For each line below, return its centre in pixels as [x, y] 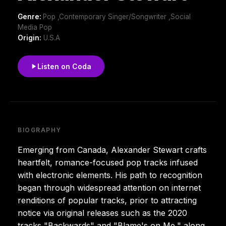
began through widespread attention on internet [109, 187]
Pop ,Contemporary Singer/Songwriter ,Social [117, 16]
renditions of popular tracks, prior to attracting [107, 200]
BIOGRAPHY [40, 130]
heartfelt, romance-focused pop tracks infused [108, 162]
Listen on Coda [64, 66]
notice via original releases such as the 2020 [102, 213]
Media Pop [35, 27]
